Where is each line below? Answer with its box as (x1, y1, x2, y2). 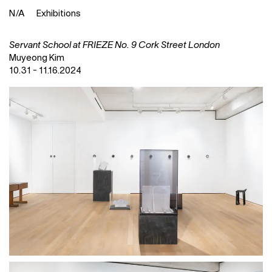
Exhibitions (36, 10, 81, 18)
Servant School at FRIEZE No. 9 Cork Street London (9, 41, 220, 50)
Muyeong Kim (9, 54, 64, 63)
